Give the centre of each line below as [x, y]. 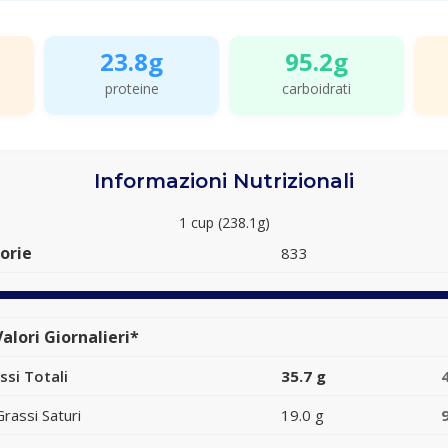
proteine [131, 88]
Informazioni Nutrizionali [224, 181]
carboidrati [316, 88]
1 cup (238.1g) [224, 222]
